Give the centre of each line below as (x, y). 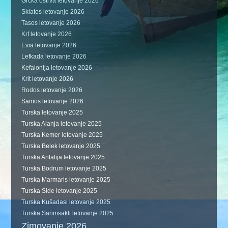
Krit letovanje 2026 (48, 79)
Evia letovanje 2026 (49, 46)
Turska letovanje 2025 (52, 113)
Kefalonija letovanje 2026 (57, 68)
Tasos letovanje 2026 (51, 23)
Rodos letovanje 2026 (52, 90)
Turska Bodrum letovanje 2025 (64, 169)
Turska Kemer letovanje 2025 (62, 135)
